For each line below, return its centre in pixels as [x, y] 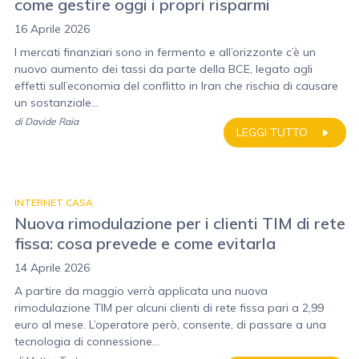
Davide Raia [52, 121]
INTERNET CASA [54, 202]
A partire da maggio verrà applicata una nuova [141, 291]
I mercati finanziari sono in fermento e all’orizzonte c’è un [165, 52]
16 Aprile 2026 [52, 29]
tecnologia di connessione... [87, 341]
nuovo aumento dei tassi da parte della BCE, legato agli [163, 69]
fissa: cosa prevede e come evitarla [145, 243]
